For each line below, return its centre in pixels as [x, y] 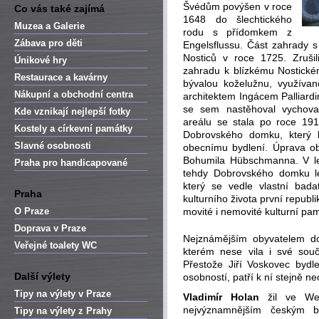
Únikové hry [41, 60]
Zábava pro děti [48, 43]
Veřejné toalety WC [56, 245]
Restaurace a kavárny [61, 77]
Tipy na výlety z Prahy [63, 311]
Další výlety [42, 276]
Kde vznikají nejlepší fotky [72, 111]
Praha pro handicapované [71, 163]
